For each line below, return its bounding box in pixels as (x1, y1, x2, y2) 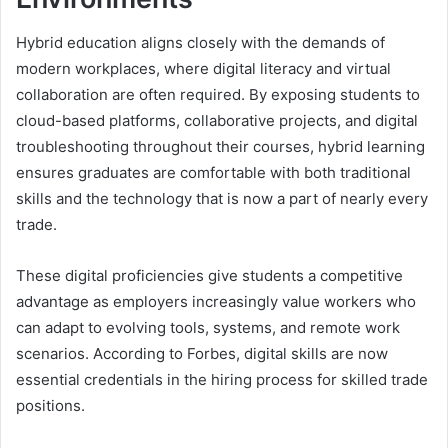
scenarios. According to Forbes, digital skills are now (16, 344, 388, 364)
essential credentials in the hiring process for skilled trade (16, 370, 428, 390)
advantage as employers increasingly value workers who (16, 292, 416, 312)
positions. (16, 396, 85, 416)
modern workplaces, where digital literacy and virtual (16, 59, 391, 79)
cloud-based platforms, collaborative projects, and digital (16, 111, 418, 131)
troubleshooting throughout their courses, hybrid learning (16, 137, 425, 157)
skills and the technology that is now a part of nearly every (16, 189, 428, 209)
